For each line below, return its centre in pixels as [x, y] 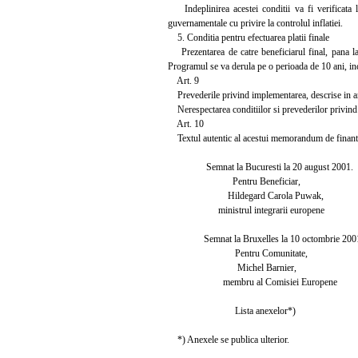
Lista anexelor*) [232, 310]
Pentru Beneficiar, [234, 181]
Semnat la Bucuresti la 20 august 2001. [261, 167]
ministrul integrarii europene [246, 210]
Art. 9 [183, 80]
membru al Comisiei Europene [253, 282]
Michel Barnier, [232, 267]
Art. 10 [186, 123]
